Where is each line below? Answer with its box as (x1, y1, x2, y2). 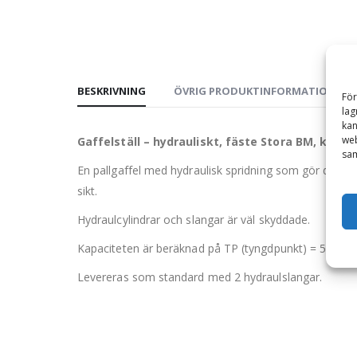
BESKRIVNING (77, 84, 146, 99)
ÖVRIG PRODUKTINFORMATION (174, 84, 335, 99)
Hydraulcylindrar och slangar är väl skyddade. (77, 212, 311, 228)
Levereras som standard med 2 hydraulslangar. (77, 269, 323, 285)
